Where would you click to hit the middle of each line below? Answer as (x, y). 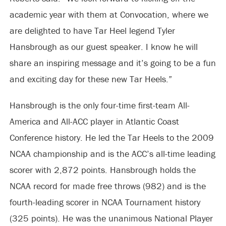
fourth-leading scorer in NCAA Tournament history (105, 202)
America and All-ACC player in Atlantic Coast (94, 121)
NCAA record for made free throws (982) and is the (107, 186)
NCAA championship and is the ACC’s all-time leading (112, 154)
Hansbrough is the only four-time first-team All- (99, 105)
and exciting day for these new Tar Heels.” (91, 79)
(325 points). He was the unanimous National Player (111, 218)
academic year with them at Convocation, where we (109, 14)
